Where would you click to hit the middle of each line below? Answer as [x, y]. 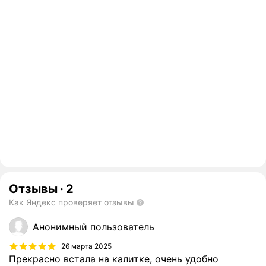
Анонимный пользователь [94, 227]
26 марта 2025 [86, 246]
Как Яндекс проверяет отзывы [72, 202]
